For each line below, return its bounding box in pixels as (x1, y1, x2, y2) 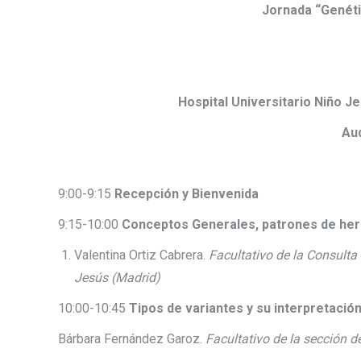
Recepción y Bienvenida (114, 186, 259, 202)
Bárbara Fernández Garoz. (58, 331, 205, 347)
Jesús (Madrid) (74, 270, 160, 286)
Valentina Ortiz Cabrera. (74, 247, 209, 263)
